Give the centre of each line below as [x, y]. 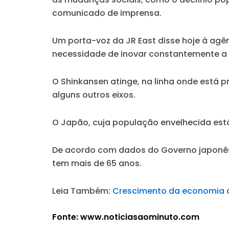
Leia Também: [82, 191]
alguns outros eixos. [94, 95]
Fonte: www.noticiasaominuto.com [126, 217]
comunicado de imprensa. [107, 13]
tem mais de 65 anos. [97, 164]
